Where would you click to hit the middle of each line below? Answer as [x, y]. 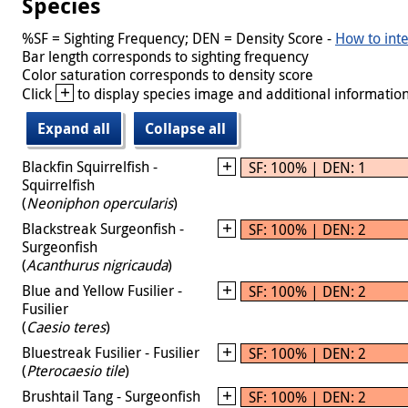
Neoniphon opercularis [100, 203]
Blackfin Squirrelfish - [90, 166]
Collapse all [185, 128]
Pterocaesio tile [76, 370]
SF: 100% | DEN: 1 [307, 167]
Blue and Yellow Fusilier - [102, 290]
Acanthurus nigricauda [97, 265]
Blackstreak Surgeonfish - [103, 228]
